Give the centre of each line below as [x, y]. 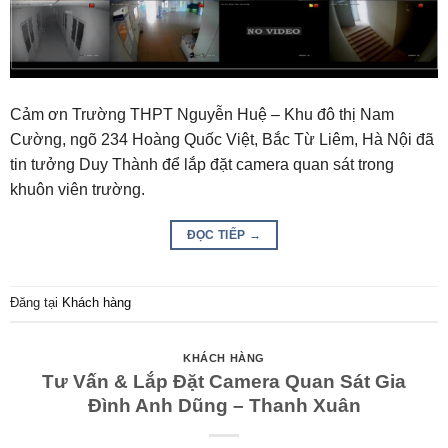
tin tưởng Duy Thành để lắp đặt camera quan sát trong [202, 165]
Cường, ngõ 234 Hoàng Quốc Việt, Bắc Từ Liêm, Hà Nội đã [222, 140]
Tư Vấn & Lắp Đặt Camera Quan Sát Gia [224, 381]
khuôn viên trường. [77, 190]
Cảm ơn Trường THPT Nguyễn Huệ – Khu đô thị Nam [202, 115]
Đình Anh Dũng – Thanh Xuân [224, 405]
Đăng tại [36, 303]
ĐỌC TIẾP [217, 235]
